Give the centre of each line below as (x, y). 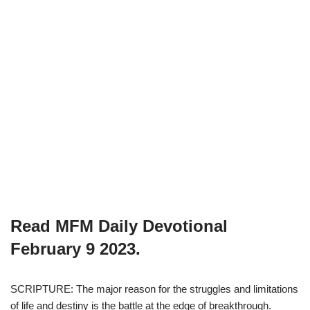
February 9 (53, 248)
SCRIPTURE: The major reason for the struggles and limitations (154, 289)
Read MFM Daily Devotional (119, 226)
